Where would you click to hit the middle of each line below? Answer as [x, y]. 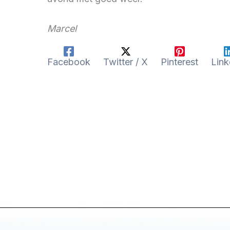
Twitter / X [126, 62]
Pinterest [179, 62]
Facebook [69, 62]
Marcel [62, 28]
